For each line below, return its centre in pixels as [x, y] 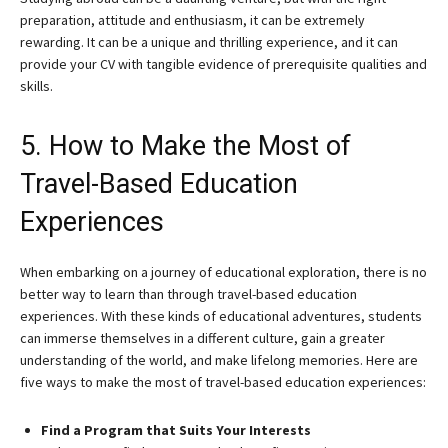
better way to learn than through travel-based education [188, 294]
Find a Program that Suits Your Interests [176, 430]
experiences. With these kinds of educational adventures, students [221, 316]
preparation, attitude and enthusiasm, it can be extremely [192, 20]
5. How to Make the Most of [185, 146]
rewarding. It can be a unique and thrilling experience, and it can [209, 42]
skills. [36, 86]
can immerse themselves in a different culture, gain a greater [202, 338]
